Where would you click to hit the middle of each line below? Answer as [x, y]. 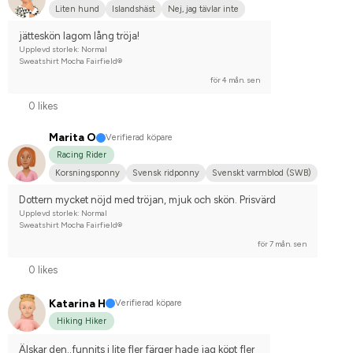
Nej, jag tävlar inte [203, 9]
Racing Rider [82, 155]
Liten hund [77, 9]
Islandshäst [134, 9]
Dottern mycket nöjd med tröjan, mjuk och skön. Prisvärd [147, 200]
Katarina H [77, 303]
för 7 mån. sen [282, 244]
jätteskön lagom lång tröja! [79, 35]
